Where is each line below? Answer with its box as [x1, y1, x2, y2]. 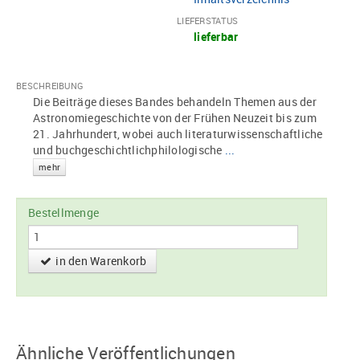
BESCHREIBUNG [16, 80, 84, 92]
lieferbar [194, 29, 239, 45]
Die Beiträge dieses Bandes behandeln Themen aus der [33, 94, 317, 110]
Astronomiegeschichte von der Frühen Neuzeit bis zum [33, 110, 317, 126]
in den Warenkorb [53, 253, 147, 269]
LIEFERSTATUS [177, 14, 238, 27]
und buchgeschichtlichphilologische [33, 142, 225, 158]
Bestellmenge [28, 205, 99, 221]
